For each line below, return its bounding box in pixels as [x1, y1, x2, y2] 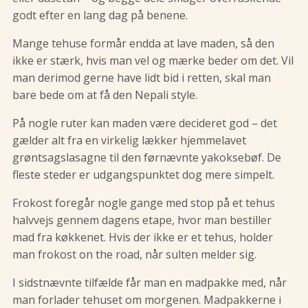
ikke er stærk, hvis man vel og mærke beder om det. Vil [12, 53, 294, 69]
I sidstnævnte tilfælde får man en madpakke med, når [12, 275, 287, 291]
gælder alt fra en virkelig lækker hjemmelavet [12, 133, 246, 148]
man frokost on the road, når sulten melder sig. [12, 247, 256, 263]
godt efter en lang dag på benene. [12, 8, 188, 23]
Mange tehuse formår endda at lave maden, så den [12, 36, 274, 52]
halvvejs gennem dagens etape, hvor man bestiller [12, 212, 272, 228]
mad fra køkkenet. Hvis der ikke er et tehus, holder [12, 230, 273, 245]
